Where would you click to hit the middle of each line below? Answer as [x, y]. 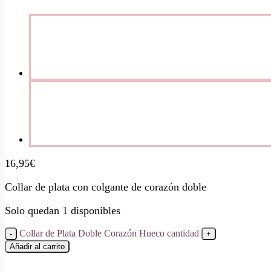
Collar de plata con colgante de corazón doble [106, 187]
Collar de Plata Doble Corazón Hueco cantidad [109, 233]
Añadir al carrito [37, 247]
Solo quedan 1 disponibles [63, 210]
